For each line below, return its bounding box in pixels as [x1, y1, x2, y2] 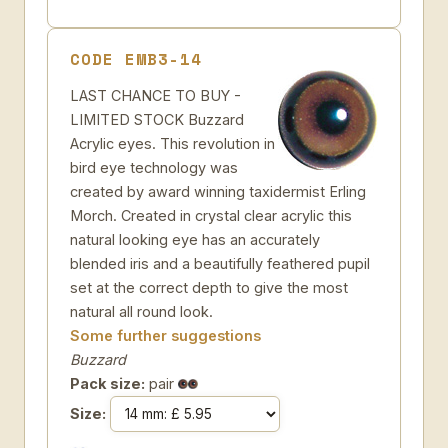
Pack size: [70, 375, 145, 392]
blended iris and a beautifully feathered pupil [70, 255, 370, 272]
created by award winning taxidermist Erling [70, 183, 366, 200]
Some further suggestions [70, 327, 261, 344]
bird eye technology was [70, 159, 238, 176]
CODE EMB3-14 [70, 47, 202, 71]
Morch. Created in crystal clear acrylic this [70, 207, 352, 224]
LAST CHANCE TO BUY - [70, 87, 241, 104]
